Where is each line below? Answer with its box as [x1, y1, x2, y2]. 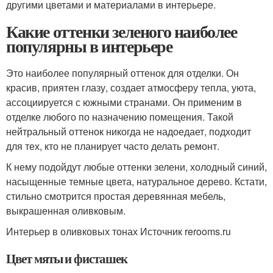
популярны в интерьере [6, 34, 172, 58]
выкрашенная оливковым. [6, 204, 126, 218]
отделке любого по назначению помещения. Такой [6, 110, 233, 124]
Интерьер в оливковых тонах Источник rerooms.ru [6, 224, 231, 238]
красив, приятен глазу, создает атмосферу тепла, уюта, [6, 80, 256, 94]
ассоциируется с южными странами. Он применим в [6, 95, 242, 109]
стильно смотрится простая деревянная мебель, [6, 189, 225, 203]
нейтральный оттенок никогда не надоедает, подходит [6, 124, 251, 138]
